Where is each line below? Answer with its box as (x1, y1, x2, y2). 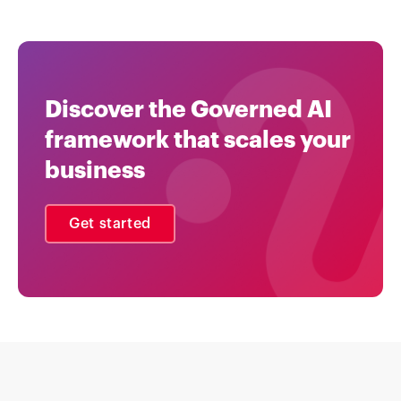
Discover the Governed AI (45, 98, 332, 122)
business (45, 158, 145, 183)
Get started (69, 216, 152, 231)
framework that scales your (45, 128, 351, 152)
